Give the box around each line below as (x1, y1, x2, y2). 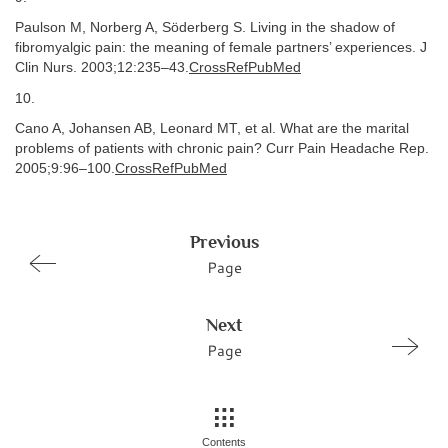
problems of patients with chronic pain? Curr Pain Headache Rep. (15, 141, 429, 156)
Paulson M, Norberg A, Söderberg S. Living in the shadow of (15, 20, 395, 35)
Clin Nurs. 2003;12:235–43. (15, 60, 189, 75)
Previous (189, 231, 259, 252)
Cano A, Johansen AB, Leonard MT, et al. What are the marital (15, 121, 409, 136)
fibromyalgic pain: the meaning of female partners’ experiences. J (15, 40, 427, 55)
